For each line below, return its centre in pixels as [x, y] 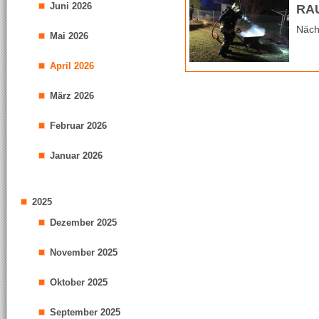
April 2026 [72, 66]
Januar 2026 [76, 156]
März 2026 [72, 96]
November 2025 [84, 252]
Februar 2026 [78, 126]
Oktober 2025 [79, 282]
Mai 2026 [69, 36]
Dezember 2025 [83, 223]
